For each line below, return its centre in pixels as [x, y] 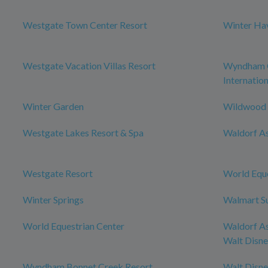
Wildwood [245, 106]
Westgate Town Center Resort [85, 25]
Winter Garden [53, 106]
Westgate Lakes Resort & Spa [83, 133]
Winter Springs [53, 200]
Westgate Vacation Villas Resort [89, 66]
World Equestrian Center [74, 226]
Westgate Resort [58, 173]
